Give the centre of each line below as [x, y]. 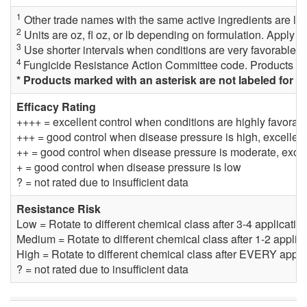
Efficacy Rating [56, 107]
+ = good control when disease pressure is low [129, 167]
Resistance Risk [59, 209]
